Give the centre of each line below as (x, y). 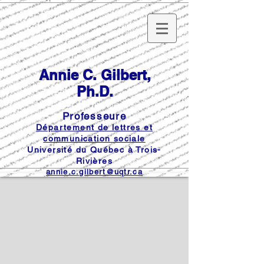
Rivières (94, 161)
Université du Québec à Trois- (94, 150)
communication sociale (94, 138)
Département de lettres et (94, 127)
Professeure (94, 116)
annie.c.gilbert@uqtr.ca (94, 172)
